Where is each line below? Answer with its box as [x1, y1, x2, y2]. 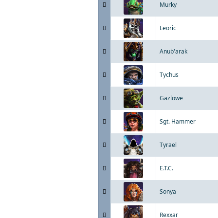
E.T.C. [160, 164, 173, 172]
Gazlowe [160, 94, 183, 102]
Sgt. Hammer [160, 117, 196, 126]
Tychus [160, 71, 179, 79]
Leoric [160, 24, 176, 32]
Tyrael [160, 141, 177, 149]
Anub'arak [160, 47, 187, 55]
